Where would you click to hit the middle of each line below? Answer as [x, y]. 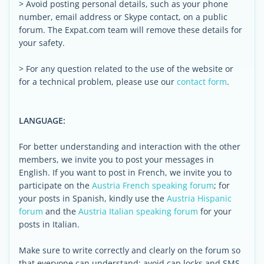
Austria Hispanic [199, 198]
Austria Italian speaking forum [138, 211]
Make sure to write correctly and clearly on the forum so [130, 250]
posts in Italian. [49, 224]
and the [61, 211]
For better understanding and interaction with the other [130, 146]
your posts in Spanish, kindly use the [93, 198]
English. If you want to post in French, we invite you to [125, 172]
